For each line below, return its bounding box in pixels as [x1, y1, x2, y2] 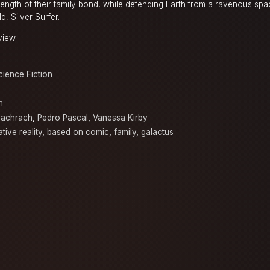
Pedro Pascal [37, 113, 88, 123]
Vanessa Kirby [93, 113, 148, 123]
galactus [141, 127, 174, 137]
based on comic [47, 127, 109, 137]
